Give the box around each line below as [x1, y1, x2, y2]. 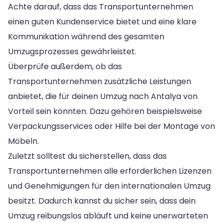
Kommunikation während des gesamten [8, 31, 164, 43]
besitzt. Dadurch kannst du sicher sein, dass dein [8, 195, 196, 207]
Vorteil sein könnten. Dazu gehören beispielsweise [8, 106, 202, 117]
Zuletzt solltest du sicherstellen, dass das [8, 150, 167, 162]
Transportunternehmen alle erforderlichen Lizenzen [8, 165, 212, 177]
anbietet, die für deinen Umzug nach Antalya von [8, 91, 198, 103]
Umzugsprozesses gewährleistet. [8, 46, 136, 58]
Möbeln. [8, 135, 39, 147]
